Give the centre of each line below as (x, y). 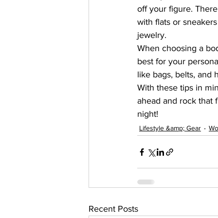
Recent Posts (113, 209)
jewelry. (152, 35)
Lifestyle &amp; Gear (170, 128)
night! (148, 114)
